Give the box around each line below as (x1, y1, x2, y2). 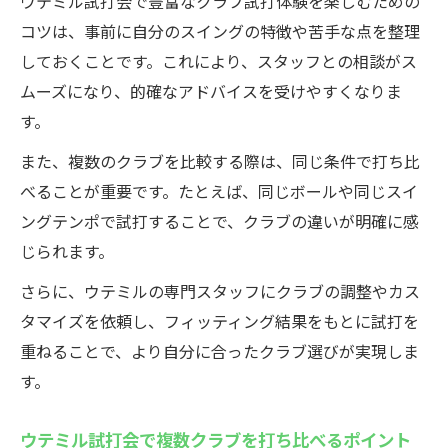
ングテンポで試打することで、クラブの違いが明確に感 (20, 209, 419, 233)
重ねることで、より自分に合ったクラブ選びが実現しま (20, 339, 419, 363)
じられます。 (20, 239, 114, 263)
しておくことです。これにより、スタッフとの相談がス (20, 49, 417, 73)
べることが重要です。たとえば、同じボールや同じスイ (20, 179, 418, 203)
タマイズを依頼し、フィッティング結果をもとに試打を (20, 309, 419, 333)
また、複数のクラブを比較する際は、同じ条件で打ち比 (20, 149, 420, 173)
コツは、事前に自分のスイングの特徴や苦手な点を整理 (20, 19, 420, 43)
